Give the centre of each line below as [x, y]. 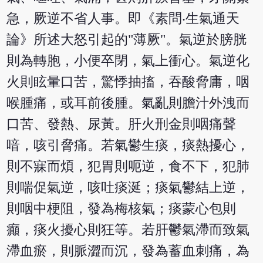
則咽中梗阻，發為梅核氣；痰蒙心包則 [122, 209]
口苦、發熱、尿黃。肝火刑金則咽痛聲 [122, 124]
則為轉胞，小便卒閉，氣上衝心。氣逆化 [128, 61]
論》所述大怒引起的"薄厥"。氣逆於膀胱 [127, 40]
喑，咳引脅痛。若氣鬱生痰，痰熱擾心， [128, 146]
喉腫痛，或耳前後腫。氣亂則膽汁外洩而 [128, 103]
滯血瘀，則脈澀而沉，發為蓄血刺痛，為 [128, 251]
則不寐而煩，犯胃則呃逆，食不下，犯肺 [128, 167]
